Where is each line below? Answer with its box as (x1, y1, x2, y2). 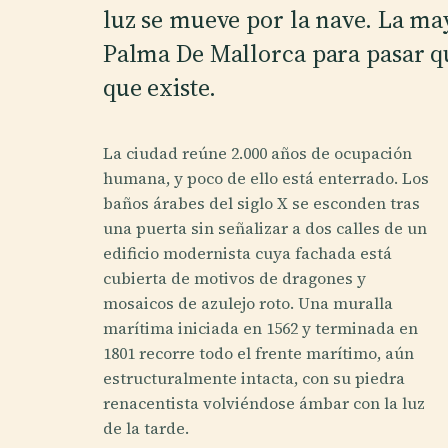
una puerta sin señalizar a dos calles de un (102, 216, 427, 239)
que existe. (102, 70, 216, 104)
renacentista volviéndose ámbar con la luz (102, 391, 425, 414)
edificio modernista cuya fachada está (102, 241, 392, 264)
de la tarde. (102, 416, 189, 439)
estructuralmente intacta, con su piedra (102, 366, 405, 389)
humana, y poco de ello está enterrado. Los (102, 166, 429, 189)
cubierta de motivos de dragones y (102, 266, 366, 289)
